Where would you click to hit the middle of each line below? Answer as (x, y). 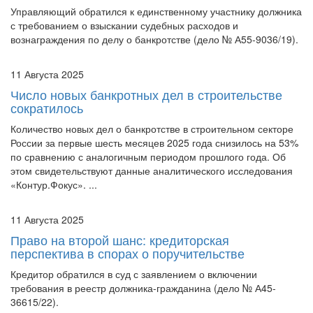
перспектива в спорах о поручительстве (128, 253)
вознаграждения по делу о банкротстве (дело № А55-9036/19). (154, 39)
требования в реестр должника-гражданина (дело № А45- (143, 287)
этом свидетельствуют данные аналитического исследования (152, 170)
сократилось (47, 107)
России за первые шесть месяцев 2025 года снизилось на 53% (154, 142)
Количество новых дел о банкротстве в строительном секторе (152, 128)
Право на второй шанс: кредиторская (120, 239)
